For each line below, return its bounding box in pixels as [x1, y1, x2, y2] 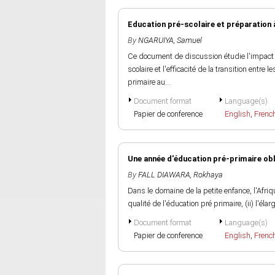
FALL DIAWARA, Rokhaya [138, 170, 223, 179]
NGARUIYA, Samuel [138, 36, 202, 45]
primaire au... [128, 77, 171, 87]
